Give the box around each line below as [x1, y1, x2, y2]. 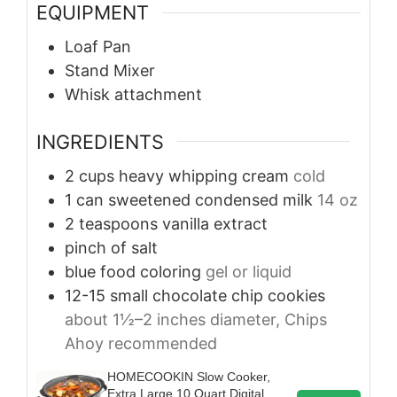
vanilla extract [162, 214, 268, 233]
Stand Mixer [65, 60, 155, 80]
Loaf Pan [65, 36, 131, 56]
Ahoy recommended [65, 333, 217, 353]
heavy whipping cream [119, 166, 289, 185]
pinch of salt [65, 237, 158, 257]
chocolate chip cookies [152, 285, 325, 305]
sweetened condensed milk [108, 190, 313, 209]
